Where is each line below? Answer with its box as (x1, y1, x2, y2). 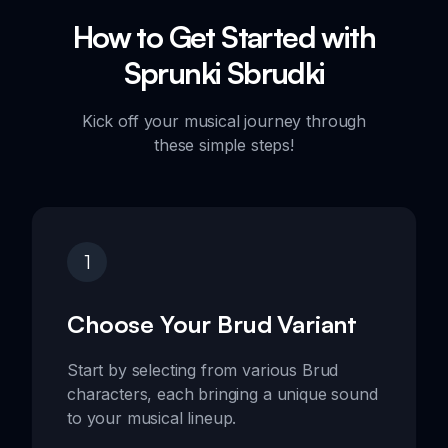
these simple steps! (154, 135, 294, 156)
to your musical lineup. (67, 408, 237, 429)
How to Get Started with (72, 18, 376, 56)
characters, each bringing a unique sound (67, 384, 378, 405)
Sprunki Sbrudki (123, 54, 325, 92)
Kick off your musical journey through (81, 111, 367, 132)
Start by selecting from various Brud (67, 360, 339, 381)
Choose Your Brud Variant (67, 309, 358, 340)
